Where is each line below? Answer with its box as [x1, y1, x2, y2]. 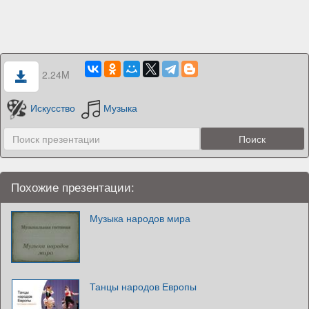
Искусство [30, 101, 75, 115]
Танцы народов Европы [90, 279, 197, 293]
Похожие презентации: [11, 178, 134, 195]
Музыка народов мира [90, 210, 190, 225]
